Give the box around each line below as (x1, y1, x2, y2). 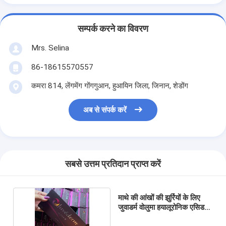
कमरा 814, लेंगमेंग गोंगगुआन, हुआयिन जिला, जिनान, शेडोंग (31, 81, 188, 90)
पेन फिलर (118, 212, 144, 221)
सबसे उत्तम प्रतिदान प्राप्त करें (65, 159, 161, 169)
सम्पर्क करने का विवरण (78, 24, 148, 34)
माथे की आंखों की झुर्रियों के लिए (118, 193, 201, 202)
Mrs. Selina (31, 43, 69, 52)
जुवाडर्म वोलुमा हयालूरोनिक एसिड (118, 202, 205, 212)
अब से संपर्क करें (83, 105, 127, 115)
